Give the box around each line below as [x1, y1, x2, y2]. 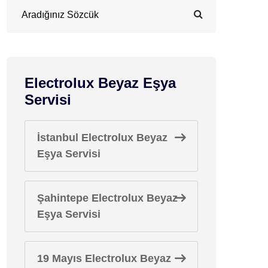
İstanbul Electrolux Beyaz [37, 132, 167, 144]
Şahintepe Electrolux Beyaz [37, 192, 178, 204]
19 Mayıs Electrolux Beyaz [37, 252, 171, 264]
